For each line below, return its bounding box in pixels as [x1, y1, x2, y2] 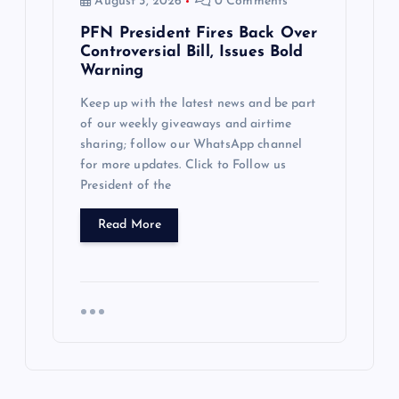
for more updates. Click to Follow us [80, 158, 287, 172]
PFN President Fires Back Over [80, 26, 318, 42]
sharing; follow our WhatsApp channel [80, 137, 303, 151]
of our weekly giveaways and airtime [80, 117, 292, 131]
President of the [80, 178, 172, 192]
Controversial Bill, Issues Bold [80, 45, 304, 61]
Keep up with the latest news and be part [80, 96, 315, 110]
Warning [80, 63, 144, 79]
